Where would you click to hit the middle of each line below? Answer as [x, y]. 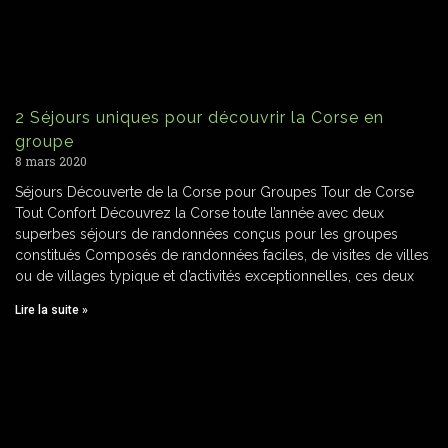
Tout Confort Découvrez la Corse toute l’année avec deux [199, 212]
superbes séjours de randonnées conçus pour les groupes [206, 233]
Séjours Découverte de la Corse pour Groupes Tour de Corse [214, 191]
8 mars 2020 [51, 160]
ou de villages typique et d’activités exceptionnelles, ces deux [214, 275]
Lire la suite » [51, 309]
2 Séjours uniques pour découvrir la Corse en [199, 117]
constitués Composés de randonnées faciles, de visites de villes [222, 254]
